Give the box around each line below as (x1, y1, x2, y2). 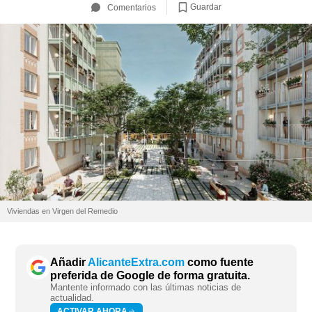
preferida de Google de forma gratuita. (50, 270, 250, 282)
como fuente (185, 256, 253, 269)
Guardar (189, 1, 221, 12)
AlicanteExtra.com (88, 256, 185, 269)
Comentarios (107, 2, 156, 13)
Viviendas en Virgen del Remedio (7, 207, 118, 216)
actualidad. (50, 292, 94, 304)
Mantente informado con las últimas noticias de (50, 282, 241, 293)
